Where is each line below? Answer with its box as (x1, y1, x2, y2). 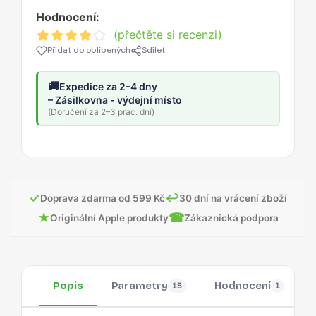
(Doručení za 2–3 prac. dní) (48, 107, 154, 118)
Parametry (111, 279, 168, 293)
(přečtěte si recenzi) (114, 28, 222, 42)
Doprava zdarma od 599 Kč (40, 192, 165, 204)
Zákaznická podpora (184, 212, 279, 224)
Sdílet (142, 44, 165, 56)
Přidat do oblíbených (47, 44, 130, 56)
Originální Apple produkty (50, 212, 169, 224)
